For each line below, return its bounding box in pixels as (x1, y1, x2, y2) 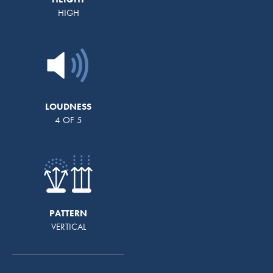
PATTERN (49, 207, 87, 219)
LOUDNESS (45, 100, 91, 113)
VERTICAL (51, 220, 86, 233)
